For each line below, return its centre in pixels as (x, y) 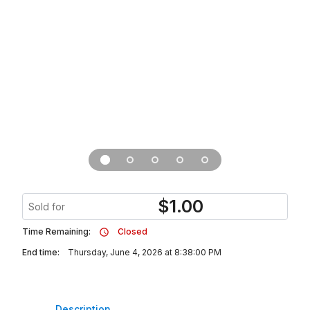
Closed (133, 231)
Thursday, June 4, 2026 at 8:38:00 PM (145, 252)
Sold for (47, 207)
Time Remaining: (56, 231)
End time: (41, 252)
